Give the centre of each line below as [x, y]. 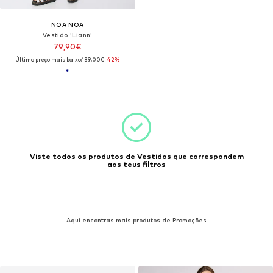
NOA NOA [67, 24]
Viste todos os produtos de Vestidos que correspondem [136, 157]
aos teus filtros [136, 165]
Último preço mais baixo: [49, 59]
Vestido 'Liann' [67, 34]
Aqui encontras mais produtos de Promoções [136, 220]
